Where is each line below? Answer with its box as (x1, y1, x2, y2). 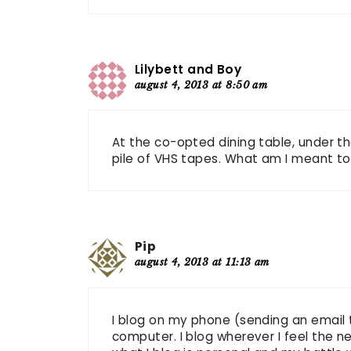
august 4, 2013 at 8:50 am (135, 78, 268, 91)
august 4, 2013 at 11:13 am (135, 255, 270, 269)
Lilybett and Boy (135, 60, 242, 78)
